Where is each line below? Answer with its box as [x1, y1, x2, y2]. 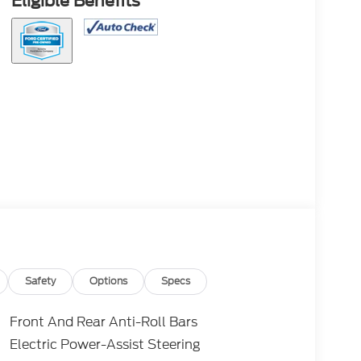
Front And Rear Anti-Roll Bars [9, 313, 197, 332]
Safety [25, 274, 56, 289]
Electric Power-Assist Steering [9, 335, 201, 355]
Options [89, 274, 128, 289]
